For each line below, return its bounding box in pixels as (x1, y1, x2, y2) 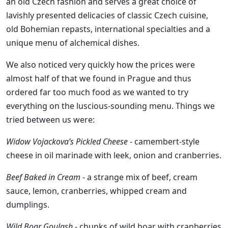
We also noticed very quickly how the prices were (6, 59, 195, 70)
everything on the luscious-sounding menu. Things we (6, 100, 215, 111)
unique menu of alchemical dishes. (6, 37, 139, 48)
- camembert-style (128, 135, 199, 147)
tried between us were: (6, 113, 95, 125)
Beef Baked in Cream (6, 171, 80, 183)
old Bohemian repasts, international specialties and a (6, 23, 210, 35)
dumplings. (6, 198, 49, 210)
